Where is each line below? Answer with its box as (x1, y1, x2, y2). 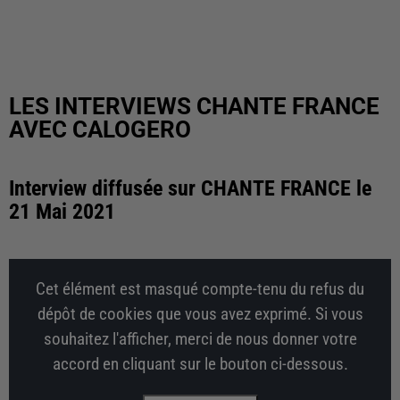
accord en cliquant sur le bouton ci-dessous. (52, 354, 348, 374)
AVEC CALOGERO (9, 116, 191, 143)
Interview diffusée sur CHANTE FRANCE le (9, 176, 371, 201)
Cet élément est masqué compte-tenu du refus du (36, 279, 364, 299)
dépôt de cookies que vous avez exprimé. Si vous (37, 304, 363, 324)
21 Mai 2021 (9, 199, 115, 224)
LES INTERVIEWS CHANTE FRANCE (9, 93, 379, 120)
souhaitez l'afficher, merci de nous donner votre (43, 329, 357, 349)
